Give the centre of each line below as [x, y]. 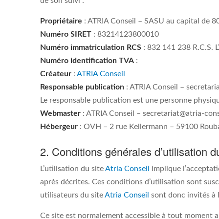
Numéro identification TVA [87, 61]
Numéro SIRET [66, 34]
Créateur [56, 74]
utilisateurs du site [72, 195]
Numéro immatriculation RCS [91, 47]
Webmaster [60, 113]
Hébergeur [59, 127]
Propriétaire [61, 21]
